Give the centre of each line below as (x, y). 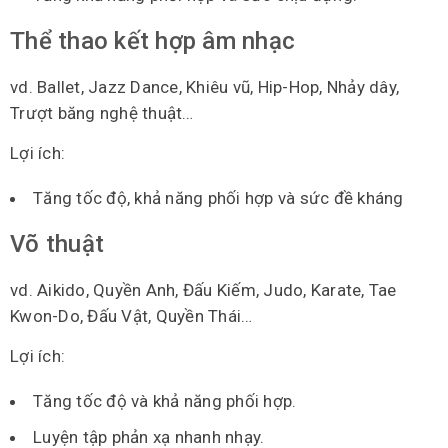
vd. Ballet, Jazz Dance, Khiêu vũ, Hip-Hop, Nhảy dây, (204, 86)
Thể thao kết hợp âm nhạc (152, 40)
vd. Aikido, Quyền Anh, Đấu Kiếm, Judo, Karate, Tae (203, 289)
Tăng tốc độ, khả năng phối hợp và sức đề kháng (218, 197)
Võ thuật (57, 243)
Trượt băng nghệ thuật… (102, 112)
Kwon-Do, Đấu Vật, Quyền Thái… (131, 315)
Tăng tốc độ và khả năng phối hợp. (165, 400)
